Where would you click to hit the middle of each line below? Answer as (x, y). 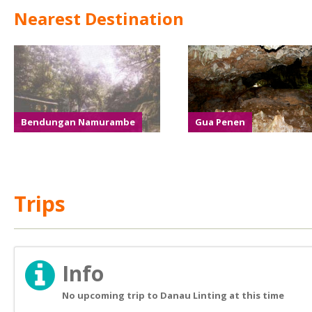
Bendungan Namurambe (78, 122)
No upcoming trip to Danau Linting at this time (173, 295)
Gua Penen (220, 122)
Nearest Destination (99, 18)
